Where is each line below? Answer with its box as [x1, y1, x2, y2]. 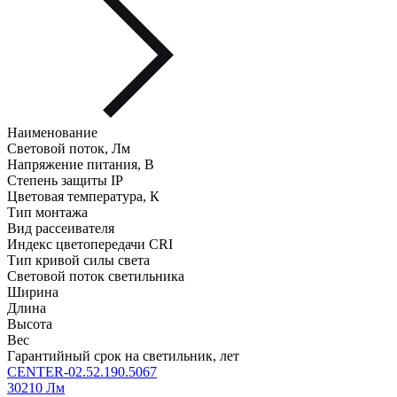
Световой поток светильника [7, 269, 184, 284]
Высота [7, 316, 52, 332]
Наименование [7, 125, 97, 141]
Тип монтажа [7, 205, 88, 221]
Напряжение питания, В [7, 157, 154, 173]
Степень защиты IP [7, 173, 123, 189]
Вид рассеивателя [7, 221, 114, 237]
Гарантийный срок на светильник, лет [7, 348, 239, 364]
